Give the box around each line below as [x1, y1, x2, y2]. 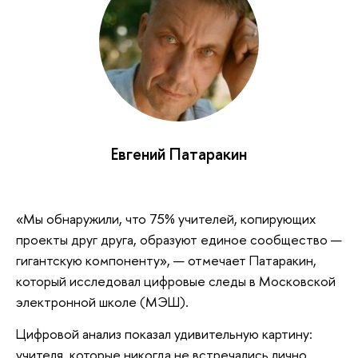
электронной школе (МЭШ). [16, 292, 189, 312]
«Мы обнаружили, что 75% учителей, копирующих [16, 209, 316, 229]
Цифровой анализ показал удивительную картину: [16, 324, 312, 343]
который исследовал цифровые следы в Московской [16, 272, 336, 291]
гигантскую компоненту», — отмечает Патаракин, [16, 251, 316, 270]
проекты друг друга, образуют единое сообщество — [16, 230, 342, 249]
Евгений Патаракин [111, 142, 247, 165]
